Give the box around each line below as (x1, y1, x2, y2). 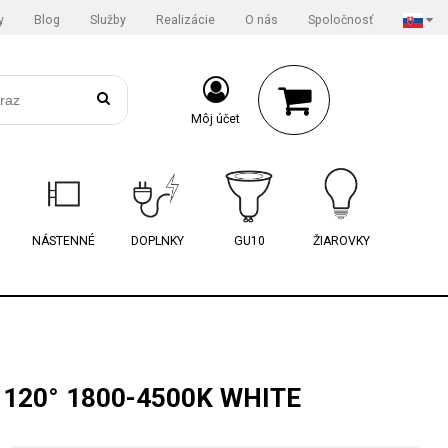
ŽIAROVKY (312, 234, 370, 248)
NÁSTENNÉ (32, 234, 95, 248)
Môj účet (191, 112, 240, 126)
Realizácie (156, 13, 215, 27)
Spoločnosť (308, 13, 373, 27)
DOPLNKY (130, 234, 184, 248)
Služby (90, 13, 126, 27)
